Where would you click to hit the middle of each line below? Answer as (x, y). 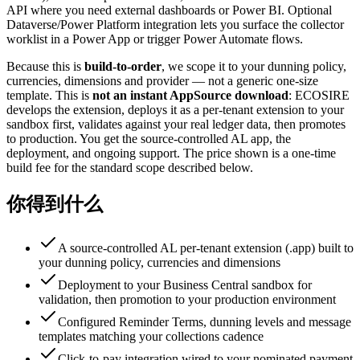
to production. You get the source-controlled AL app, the (149, 139)
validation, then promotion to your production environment (187, 300)
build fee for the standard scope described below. (130, 168)
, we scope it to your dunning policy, (254, 67)
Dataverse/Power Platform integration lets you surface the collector (175, 25)
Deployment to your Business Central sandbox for (185, 285)
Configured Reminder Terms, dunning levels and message (205, 322)
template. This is (49, 96)
